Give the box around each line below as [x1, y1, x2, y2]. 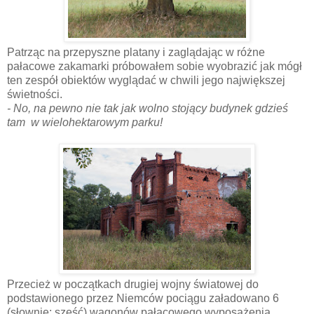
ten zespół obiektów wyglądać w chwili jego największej [7, 74, 285, 86]
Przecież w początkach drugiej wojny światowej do [7, 278, 259, 290]
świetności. [7, 88, 62, 100]
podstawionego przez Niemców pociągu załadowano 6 [7, 292, 279, 304]
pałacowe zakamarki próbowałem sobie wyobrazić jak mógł [7, 60, 302, 72]
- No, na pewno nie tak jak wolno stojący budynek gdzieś [7, 102, 288, 114]
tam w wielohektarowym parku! [7, 116, 163, 128]
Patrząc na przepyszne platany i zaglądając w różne [7, 46, 265, 58]
